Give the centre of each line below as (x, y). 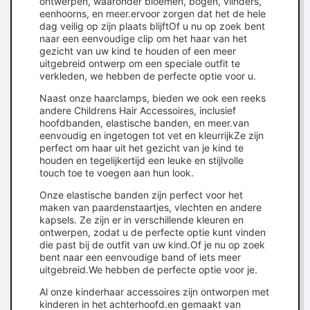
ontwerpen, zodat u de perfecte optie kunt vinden (153, 232)
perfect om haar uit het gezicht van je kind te (142, 148)
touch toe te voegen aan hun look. (117, 173)
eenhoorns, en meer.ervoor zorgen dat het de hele (153, 13)
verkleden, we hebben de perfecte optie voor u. (148, 76)
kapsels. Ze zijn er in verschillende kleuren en (142, 220)
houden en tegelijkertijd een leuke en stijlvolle (142, 160)
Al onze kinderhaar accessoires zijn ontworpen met (154, 292)
